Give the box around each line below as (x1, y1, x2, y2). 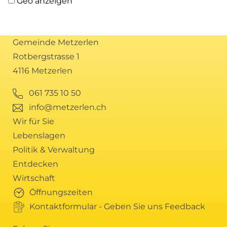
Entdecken (13, 159, 58, 169)
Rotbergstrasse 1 (13, 51, 80, 61)
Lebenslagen (13, 130, 65, 140)
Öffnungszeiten (29, 187, 93, 197)
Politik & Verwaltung (13, 144, 95, 155)
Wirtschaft (13, 173, 55, 183)
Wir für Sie (13, 116, 54, 126)
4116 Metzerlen (13, 65, 72, 75)
